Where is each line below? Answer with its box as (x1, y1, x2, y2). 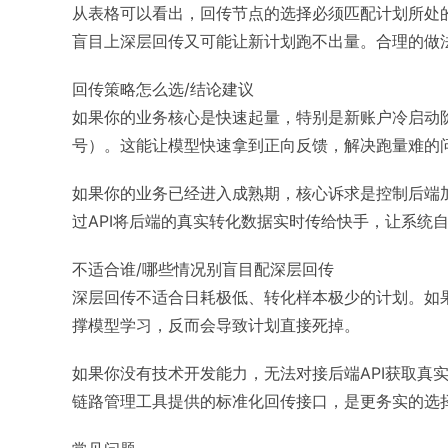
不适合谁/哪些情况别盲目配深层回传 (72, 259, 334, 279)
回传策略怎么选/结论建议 (72, 79, 254, 99)
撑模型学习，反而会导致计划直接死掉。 (72, 315, 360, 335)
